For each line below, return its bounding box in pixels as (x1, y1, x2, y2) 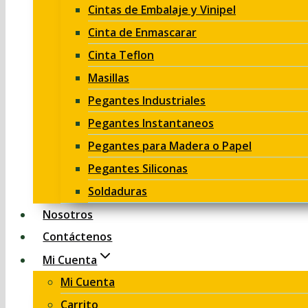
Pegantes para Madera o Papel (88, 138, 252, 153)
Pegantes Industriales (88, 93, 206, 108)
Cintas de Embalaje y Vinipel (88, 2, 236, 17)
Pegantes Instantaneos (88, 115, 214, 131)
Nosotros (43, 207, 93, 222)
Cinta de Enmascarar (88, 25, 197, 40)
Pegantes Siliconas (88, 161, 188, 176)
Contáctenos (43, 229, 113, 244)
